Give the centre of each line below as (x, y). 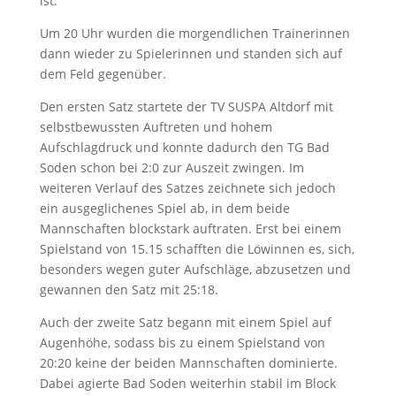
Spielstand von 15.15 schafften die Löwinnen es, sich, (197, 249)
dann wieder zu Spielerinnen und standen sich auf (190, 53)
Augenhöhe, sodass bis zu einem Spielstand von (182, 343)
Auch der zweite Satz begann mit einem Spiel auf (185, 322)
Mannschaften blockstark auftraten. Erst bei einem (190, 228)
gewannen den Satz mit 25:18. (129, 289)
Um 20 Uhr (71, 33)
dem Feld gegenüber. (103, 74)
